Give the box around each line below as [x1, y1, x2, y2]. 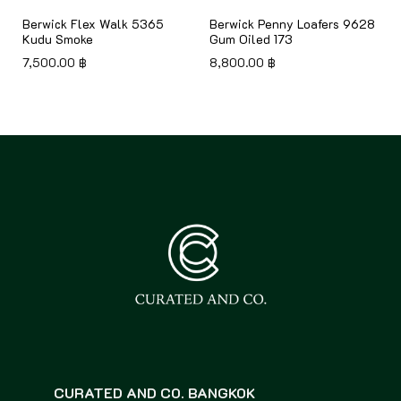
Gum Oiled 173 [209, 31, 293, 47]
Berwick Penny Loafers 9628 [209, 16, 375, 32]
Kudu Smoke [21, 31, 93, 47]
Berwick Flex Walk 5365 [21, 16, 164, 32]
